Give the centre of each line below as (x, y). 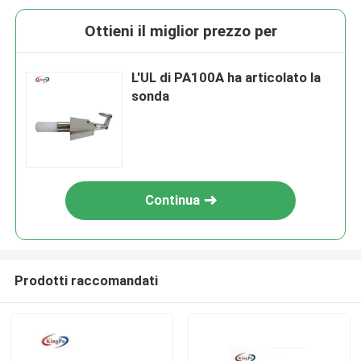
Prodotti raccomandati (86, 280)
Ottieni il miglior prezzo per (180, 31)
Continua (173, 200)
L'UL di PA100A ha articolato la (226, 78)
